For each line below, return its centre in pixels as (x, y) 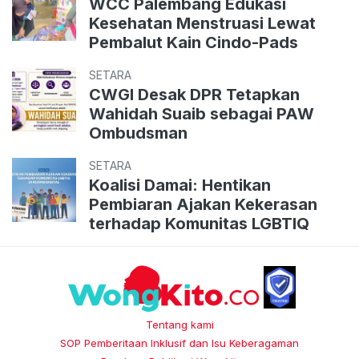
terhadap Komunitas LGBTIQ (199, 223)
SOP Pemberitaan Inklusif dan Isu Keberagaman (179, 343)
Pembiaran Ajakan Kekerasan (203, 204)
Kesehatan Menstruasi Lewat (202, 23)
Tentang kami (179, 325)
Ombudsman (138, 133)
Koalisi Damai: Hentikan (180, 185)
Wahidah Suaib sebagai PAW (202, 113)
